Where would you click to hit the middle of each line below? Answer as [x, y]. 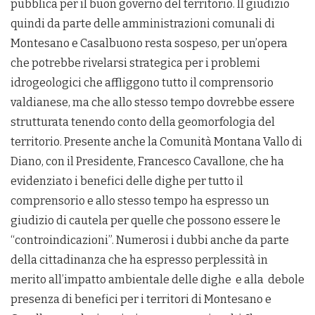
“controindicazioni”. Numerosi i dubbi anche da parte [150, 240]
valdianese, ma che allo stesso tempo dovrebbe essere [153, 103]
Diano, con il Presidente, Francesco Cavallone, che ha [147, 162]
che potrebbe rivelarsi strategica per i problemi [135, 63]
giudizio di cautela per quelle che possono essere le [146, 221]
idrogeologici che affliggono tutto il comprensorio [142, 83]
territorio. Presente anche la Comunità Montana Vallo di [156, 142]
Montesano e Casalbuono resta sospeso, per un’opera [149, 44]
